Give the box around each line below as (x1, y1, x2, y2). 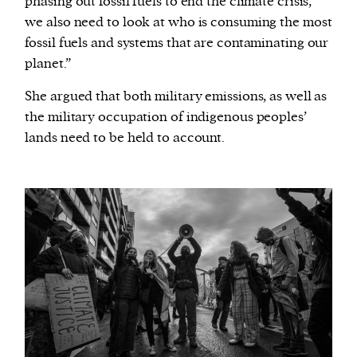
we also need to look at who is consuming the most (25, 14, 332, 32)
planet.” (25, 55, 71, 73)
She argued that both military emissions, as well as (25, 88, 328, 106)
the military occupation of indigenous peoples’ (25, 108, 307, 127)
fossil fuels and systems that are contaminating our (25, 34, 329, 53)
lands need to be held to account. (25, 129, 226, 147)
